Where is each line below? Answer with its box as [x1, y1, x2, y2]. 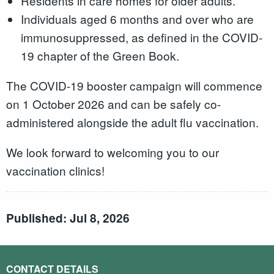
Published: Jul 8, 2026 [6, 210, 130, 227]
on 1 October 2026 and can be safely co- [6, 95, 221, 112]
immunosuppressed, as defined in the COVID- [20, 28, 262, 45]
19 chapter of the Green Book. [20, 46, 179, 64]
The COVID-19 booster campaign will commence [6, 76, 262, 94]
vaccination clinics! [6, 161, 105, 179]
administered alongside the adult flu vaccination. [6, 113, 259, 130]
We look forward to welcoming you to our [6, 143, 219, 160]
